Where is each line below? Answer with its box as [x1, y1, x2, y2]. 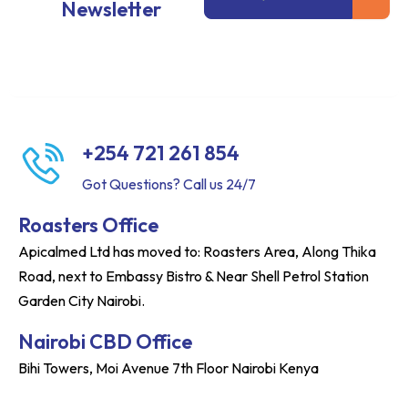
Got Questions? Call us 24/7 [82, 175, 256, 193]
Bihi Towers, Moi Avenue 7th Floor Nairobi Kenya [18, 359, 319, 377]
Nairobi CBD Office [18, 329, 192, 354]
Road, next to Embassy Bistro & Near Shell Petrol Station [18, 267, 369, 285]
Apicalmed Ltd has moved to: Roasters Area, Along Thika [18, 242, 376, 260]
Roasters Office [18, 212, 158, 238]
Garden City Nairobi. [18, 291, 145, 310]
